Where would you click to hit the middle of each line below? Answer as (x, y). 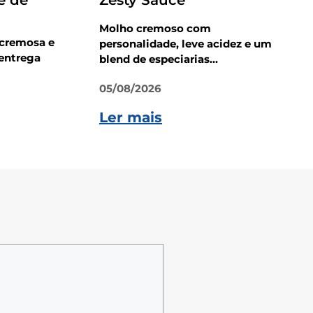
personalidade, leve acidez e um (185, 44)
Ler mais (131, 118)
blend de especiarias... (159, 59)
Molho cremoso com (155, 29)
